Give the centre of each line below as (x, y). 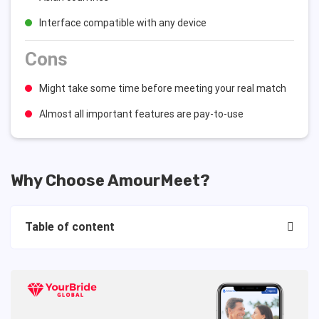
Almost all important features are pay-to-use (141, 114)
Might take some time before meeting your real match (163, 88)
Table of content (70, 227)
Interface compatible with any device (123, 23)
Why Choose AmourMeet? (110, 181)
